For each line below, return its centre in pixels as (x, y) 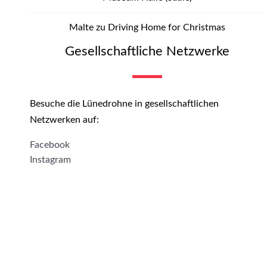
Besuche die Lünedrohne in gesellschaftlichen (125, 104)
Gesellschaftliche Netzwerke (148, 52)
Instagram (51, 160)
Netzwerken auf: (65, 120)
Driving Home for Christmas (167, 28)
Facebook (50, 145)
